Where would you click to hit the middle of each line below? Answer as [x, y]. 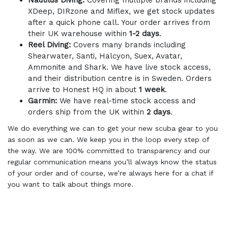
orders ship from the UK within [86, 112]
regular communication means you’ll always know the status [112, 162]
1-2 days [144, 34]
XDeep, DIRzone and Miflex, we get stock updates [121, 11]
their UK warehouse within [79, 34]
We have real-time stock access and [126, 101]
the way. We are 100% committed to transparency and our [109, 151]
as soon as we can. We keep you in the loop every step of [108, 139]
